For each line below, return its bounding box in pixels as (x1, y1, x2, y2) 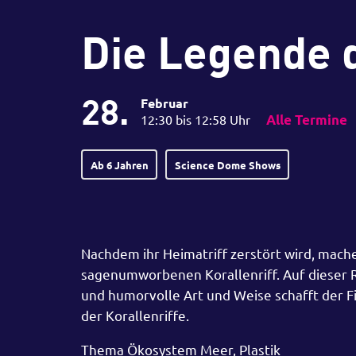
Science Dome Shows (174, 157, 281, 172)
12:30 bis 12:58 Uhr (141, 111, 250, 127)
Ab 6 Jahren (90, 157, 149, 172)
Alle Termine (266, 111, 347, 128)
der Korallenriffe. (81, 307, 189, 324)
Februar (141, 95, 188, 111)
